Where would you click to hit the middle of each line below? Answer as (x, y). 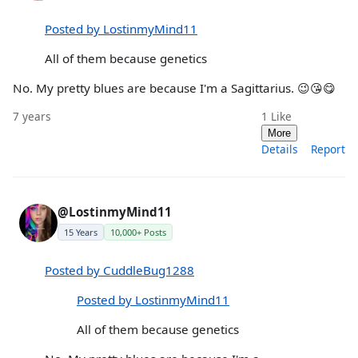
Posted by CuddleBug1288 (119, 270)
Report (328, 149)
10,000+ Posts (138, 233)
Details (280, 149)
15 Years (81, 233)
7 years (32, 117)
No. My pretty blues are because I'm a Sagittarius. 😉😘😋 (174, 88)
